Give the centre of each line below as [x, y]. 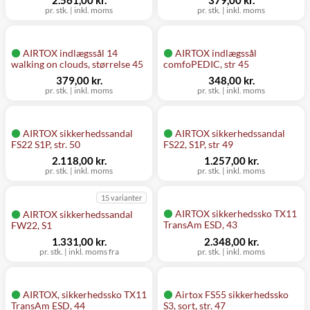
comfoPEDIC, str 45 [206, 64]
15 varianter [121, 198]
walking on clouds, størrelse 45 [77, 64]
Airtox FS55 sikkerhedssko [232, 294]
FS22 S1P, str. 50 [46, 144]
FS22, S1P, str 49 [198, 144]
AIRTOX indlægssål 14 [70, 53]
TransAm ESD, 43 [200, 225]
